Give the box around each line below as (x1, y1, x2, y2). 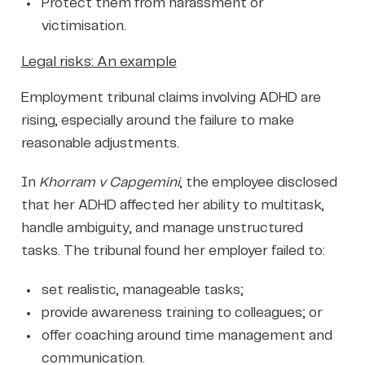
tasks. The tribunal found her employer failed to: (20, 244, 325, 257)
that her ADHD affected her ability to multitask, (20, 198, 324, 212)
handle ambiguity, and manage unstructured (20, 221, 303, 235)
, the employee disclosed (179, 175, 337, 189)
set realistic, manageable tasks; (41, 283, 244, 297)
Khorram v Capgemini (38, 175, 180, 189)
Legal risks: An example (20, 54, 177, 69)
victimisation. (41, 19, 126, 33)
